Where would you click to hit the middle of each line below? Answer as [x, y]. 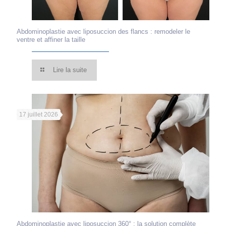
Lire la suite [70, 70]
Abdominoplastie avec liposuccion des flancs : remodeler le [103, 31]
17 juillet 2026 [39, 114]
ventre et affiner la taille [51, 39]
